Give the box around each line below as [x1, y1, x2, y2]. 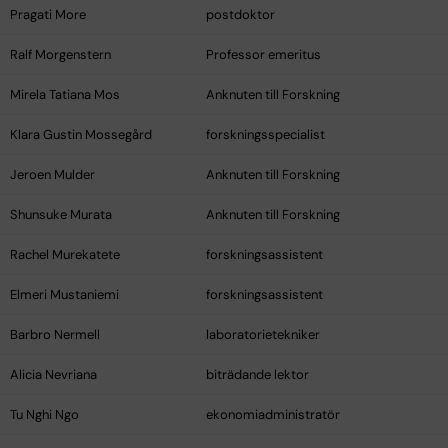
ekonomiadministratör [206, 406, 340, 424]
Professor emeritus [206, 46, 321, 64]
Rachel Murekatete [10, 246, 120, 264]
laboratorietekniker [206, 326, 320, 344]
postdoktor [206, 6, 275, 24]
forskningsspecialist [206, 126, 325, 144]
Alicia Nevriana [10, 366, 97, 384]
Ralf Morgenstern [10, 46, 111, 64]
